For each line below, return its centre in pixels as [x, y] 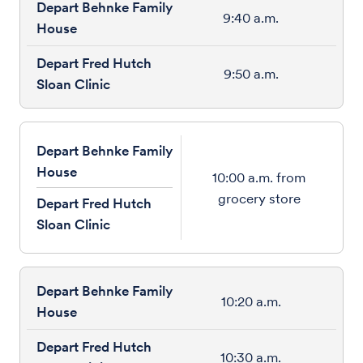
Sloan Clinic [73, 224]
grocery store [259, 198]
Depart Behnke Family [105, 151]
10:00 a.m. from [259, 177]
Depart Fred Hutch [94, 203]
